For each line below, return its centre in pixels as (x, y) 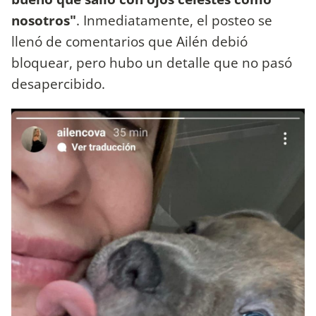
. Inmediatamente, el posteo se (174, 20)
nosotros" (44, 20)
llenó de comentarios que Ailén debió (129, 42)
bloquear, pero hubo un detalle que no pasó (152, 63)
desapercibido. (60, 84)
